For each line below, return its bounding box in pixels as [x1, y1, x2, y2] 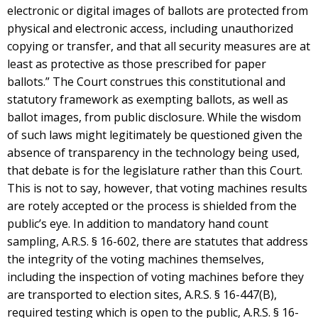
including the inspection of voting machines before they [7, 269, 304, 285]
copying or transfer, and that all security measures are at [7, 38, 310, 55]
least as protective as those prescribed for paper [7, 56, 266, 72]
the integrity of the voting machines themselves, [7, 251, 264, 268]
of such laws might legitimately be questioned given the [7, 127, 302, 143]
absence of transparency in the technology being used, [7, 145, 300, 161]
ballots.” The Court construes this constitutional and [7, 74, 285, 90]
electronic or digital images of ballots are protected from [7, 3, 308, 19]
